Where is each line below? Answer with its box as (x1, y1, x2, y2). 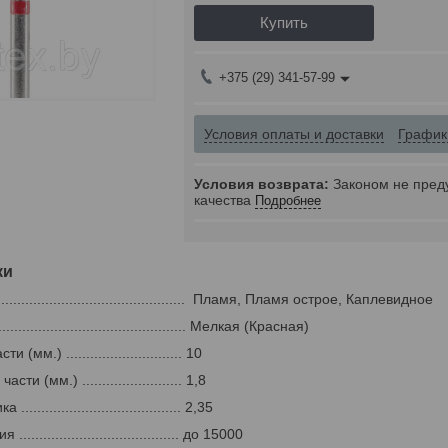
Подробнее (255, 192, 321, 208)
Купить (260, 14, 308, 31)
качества (194, 191, 251, 208)
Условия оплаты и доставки (204, 125, 384, 142)
